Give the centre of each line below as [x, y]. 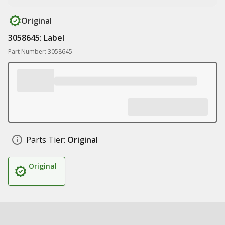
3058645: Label [36, 38]
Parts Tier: [46, 140]
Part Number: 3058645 [40, 51]
